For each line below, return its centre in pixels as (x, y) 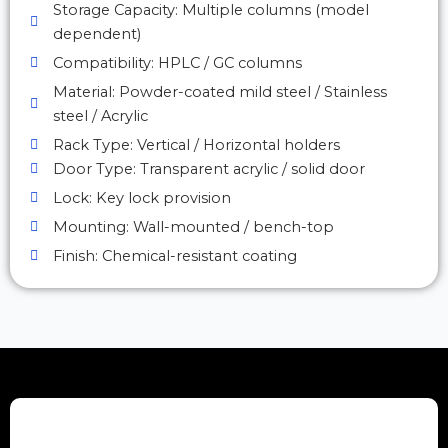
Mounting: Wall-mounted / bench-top (193, 227)
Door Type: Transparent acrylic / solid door (208, 169)
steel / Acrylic (100, 116)
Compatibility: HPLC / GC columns (177, 63)
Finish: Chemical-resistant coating (174, 256)
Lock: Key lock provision (141, 198)
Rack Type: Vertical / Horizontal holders (196, 145)
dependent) (96, 34)
